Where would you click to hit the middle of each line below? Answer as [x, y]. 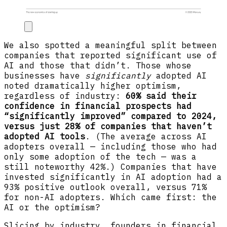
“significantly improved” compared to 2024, [110, 116]
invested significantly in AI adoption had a [113, 177]
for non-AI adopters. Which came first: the [110, 197]
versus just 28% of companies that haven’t [108, 126]
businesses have [45, 75]
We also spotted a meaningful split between [110, 45]
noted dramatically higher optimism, [93, 86]
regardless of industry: [65, 96]
